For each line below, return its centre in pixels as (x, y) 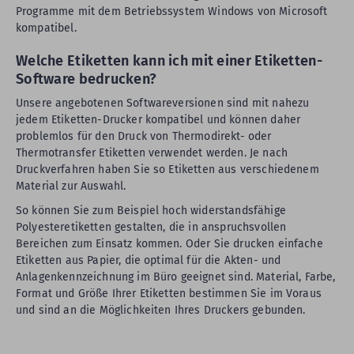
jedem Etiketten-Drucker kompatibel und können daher (158, 120)
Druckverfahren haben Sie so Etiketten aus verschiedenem (168, 169)
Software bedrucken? (87, 79)
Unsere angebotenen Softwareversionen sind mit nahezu (163, 103)
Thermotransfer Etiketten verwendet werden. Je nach (152, 153)
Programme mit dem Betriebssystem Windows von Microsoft (172, 11)
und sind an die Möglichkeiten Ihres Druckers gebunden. (161, 310)
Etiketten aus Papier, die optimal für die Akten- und (149, 260)
